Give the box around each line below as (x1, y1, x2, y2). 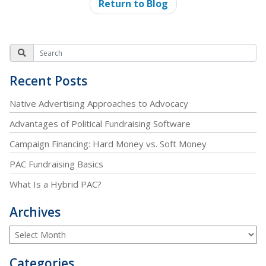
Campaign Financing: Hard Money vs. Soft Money (9, 138, 207, 150)
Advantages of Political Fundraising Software (9, 118, 191, 130)
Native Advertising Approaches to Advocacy (9, 97, 188, 110)
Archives (9, 204, 61, 221)
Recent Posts (9, 72, 87, 90)
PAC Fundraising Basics (9, 158, 103, 170)
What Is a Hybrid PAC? (9, 178, 102, 191)
